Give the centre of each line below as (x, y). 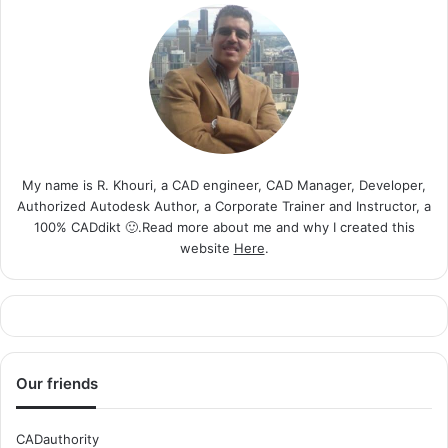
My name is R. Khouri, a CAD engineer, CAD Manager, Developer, (224, 184)
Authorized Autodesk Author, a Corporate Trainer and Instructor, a (224, 205)
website (206, 247)
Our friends (57, 383)
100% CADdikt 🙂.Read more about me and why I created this (224, 226)
